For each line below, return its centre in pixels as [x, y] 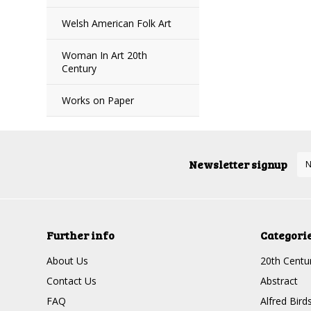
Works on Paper [98, 100]
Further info [81, 235]
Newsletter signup [238, 164]
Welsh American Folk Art [117, 23]
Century [79, 68]
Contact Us [72, 281]
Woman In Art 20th [105, 55]
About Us [68, 261]
